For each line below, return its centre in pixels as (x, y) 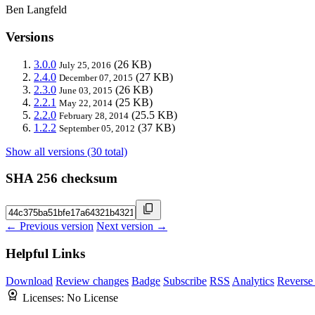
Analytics (253, 281)
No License (92, 297)
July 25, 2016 (85, 65)
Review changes (92, 281)
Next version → (132, 226)
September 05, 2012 (97, 128)
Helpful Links (45, 253)
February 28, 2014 (94, 115)
